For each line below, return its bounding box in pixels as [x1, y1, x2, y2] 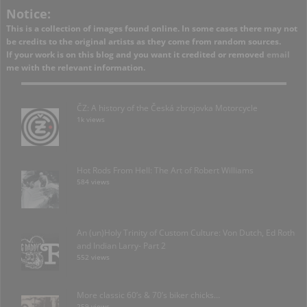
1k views [77, 115, 105, 125]
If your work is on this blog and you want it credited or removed [6, 49, 267, 61]
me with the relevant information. [6, 62, 145, 74]
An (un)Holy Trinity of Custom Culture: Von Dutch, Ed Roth [77, 227, 295, 239]
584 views [77, 177, 110, 187]
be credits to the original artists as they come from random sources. [6, 36, 281, 48]
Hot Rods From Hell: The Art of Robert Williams [77, 164, 254, 177]
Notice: [6, 5, 51, 22]
